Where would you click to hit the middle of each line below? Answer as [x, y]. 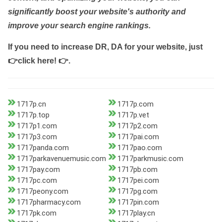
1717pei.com [138, 181]
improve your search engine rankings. [79, 26]
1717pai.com [138, 137]
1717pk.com [37, 213]
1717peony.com [43, 192]
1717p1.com [37, 126]
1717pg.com [137, 192]
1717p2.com [137, 126]
